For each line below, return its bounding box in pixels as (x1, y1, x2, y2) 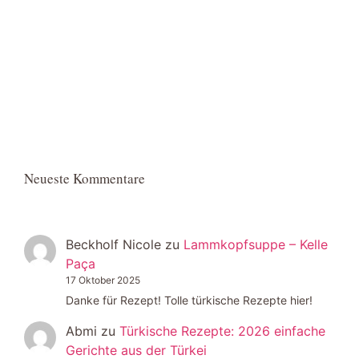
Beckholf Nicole (66, 236, 161, 252)
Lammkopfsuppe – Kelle (184, 236, 328, 252)
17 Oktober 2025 (66, 273, 140, 286)
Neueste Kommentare (24, 168, 145, 188)
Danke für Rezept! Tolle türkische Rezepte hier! (66, 292, 313, 307)
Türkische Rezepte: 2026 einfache (119, 322, 325, 339)
